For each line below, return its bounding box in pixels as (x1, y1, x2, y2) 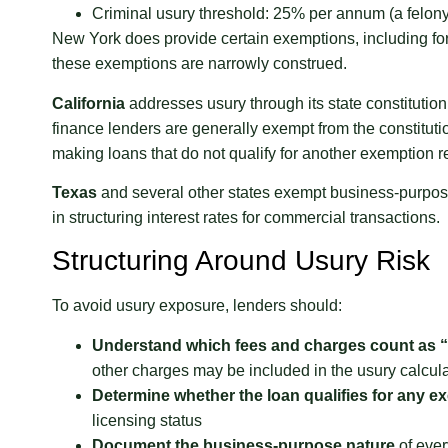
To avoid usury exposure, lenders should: (52, 297, 342, 315)
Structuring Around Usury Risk (52, 245, 430, 277)
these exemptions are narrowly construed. (52, 55, 347, 73)
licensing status (92, 411, 202, 429)
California (52, 94, 125, 112)
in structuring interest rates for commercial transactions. (52, 209, 440, 227)
